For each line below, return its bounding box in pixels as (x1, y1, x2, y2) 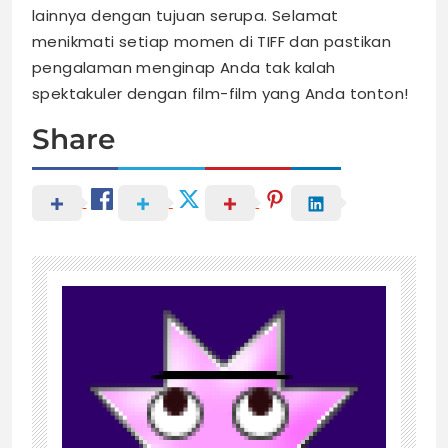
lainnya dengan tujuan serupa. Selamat (32, 5, 339, 27)
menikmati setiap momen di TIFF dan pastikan (32, 31, 392, 53)
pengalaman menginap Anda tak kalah (32, 57, 336, 79)
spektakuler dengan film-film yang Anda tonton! (32, 83, 409, 105)
